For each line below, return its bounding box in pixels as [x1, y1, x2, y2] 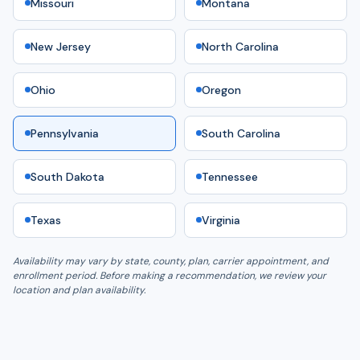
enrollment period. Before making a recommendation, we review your [13, 268, 326, 282]
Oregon [202, 82, 241, 97]
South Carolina [202, 125, 280, 141]
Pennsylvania [31, 125, 99, 141]
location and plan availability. [13, 283, 145, 297]
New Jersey [31, 39, 91, 54]
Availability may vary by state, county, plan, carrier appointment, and [13, 254, 329, 268]
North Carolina [202, 39, 279, 54]
